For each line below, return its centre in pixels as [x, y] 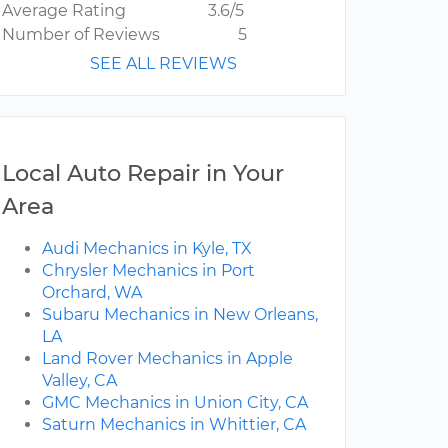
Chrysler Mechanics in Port [148, 271]
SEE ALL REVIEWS [163, 64]
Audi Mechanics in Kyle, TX [147, 249]
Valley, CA [79, 381]
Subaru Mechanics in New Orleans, [180, 315]
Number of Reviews [81, 35]
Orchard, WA [92, 293]
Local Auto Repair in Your [143, 173]
